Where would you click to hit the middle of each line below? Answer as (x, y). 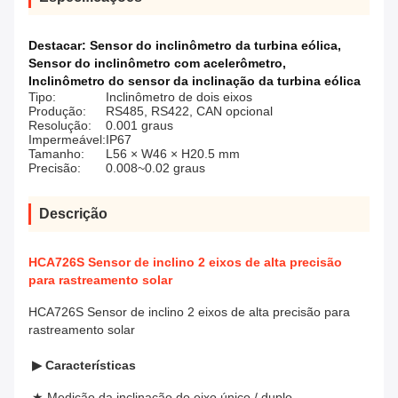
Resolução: (60, 126)
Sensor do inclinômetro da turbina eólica (214, 46)
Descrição (73, 214)
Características (91, 366)
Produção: (57, 111)
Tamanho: (56, 154)
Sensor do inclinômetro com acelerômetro (155, 64)
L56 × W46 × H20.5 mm (173, 154)
